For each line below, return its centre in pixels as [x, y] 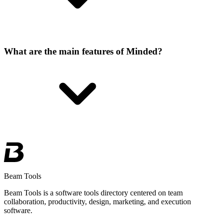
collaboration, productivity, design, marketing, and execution [97, 201]
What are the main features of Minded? [83, 51]
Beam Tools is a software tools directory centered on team [93, 192]
